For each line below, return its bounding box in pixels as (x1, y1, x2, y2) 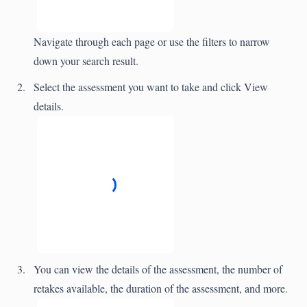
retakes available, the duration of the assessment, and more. (34, 281, 288, 295)
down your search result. (34, 53, 138, 68)
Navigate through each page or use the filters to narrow (34, 34, 273, 49)
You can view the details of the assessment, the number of (34, 262, 282, 276)
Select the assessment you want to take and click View (34, 79, 268, 94)
